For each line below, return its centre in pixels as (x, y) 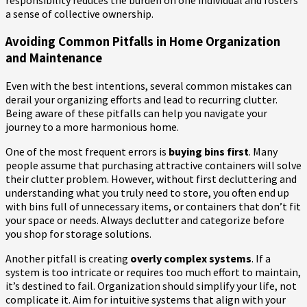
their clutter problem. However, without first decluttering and (151, 179)
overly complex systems (191, 259)
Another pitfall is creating (68, 259)
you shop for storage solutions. (78, 234)
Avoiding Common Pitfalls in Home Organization (143, 41)
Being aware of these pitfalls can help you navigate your (136, 113)
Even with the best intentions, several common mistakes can (149, 86)
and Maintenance (54, 58)
